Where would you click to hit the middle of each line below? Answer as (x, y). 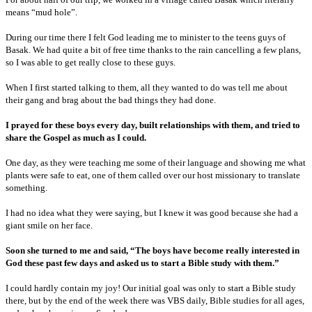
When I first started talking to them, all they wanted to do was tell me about (147, 87)
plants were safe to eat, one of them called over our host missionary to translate (153, 175)
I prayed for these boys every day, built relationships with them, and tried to (153, 125)
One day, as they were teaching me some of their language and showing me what (156, 162)
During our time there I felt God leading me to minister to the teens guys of (146, 37)
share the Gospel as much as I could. (77, 137)
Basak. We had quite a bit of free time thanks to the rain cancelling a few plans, (153, 49)
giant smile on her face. (49, 225)
